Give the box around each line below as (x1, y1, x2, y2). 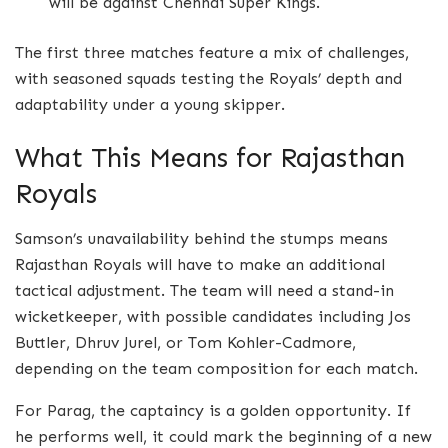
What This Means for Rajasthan (15, 141, 405, 175)
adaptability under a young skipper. (15, 94, 285, 114)
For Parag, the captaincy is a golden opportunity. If (15, 401, 411, 421)
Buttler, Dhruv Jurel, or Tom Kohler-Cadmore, (15, 333, 356, 353)
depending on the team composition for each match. (15, 359, 418, 379)
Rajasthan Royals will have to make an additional (15, 255, 385, 275)
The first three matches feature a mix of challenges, (15, 42, 409, 62)
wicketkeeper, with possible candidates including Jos (15, 307, 411, 327)
